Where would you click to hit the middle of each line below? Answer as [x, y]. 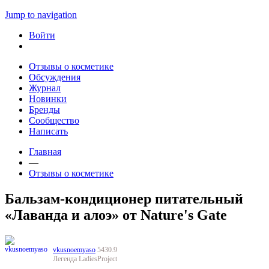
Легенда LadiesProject [85, 258]
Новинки [48, 99]
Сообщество [54, 120]
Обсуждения [55, 77]
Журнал [45, 88]
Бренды [44, 110]
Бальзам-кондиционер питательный [124, 198]
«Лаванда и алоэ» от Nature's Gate [116, 215]
